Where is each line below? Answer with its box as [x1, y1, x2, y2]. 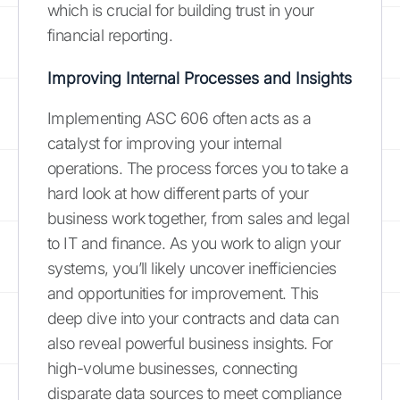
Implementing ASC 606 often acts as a [47, 108, 312, 128]
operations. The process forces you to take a [47, 158, 349, 178]
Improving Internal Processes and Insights [47, 68, 352, 87]
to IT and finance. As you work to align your [47, 233, 341, 253]
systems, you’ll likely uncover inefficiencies [47, 258, 337, 278]
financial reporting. [47, 25, 173, 45]
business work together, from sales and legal [47, 208, 350, 228]
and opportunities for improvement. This [47, 283, 319, 303]
